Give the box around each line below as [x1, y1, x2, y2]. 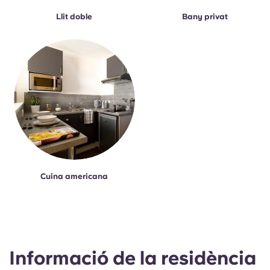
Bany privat [181, 11, 228, 21]
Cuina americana [40, 172, 108, 181]
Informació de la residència [9, 247, 256, 269]
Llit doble [56, 11, 93, 21]
